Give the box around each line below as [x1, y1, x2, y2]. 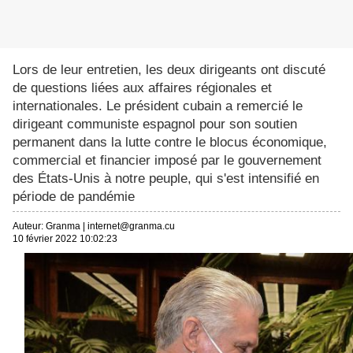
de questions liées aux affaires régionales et [13, 80, 272, 96]
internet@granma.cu [87, 221, 175, 232]
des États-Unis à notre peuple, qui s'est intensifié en [13, 171, 319, 187]
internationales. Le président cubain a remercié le [13, 98, 303, 114]
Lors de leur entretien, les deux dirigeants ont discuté [13, 62, 325, 78]
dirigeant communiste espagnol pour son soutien [13, 117, 297, 132]
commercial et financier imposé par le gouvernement [13, 153, 321, 169]
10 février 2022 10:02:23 [13, 233, 117, 245]
